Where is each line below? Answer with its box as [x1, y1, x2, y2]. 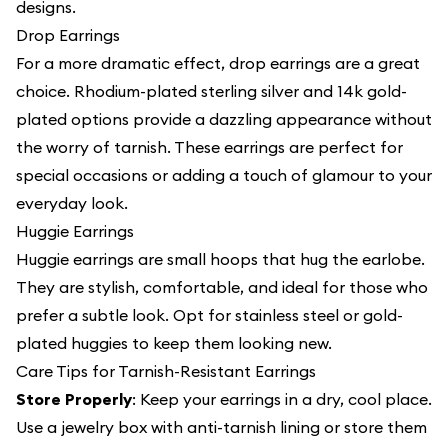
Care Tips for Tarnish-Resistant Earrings [16, 361, 316, 381]
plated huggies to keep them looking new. [16, 333, 332, 353]
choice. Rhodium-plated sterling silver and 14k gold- [16, 81, 407, 101]
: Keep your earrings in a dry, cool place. [132, 389, 432, 409]
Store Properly [16, 389, 132, 409]
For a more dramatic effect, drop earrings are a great [16, 53, 420, 73]
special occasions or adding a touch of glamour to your [16, 165, 432, 185]
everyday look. [16, 193, 128, 213]
